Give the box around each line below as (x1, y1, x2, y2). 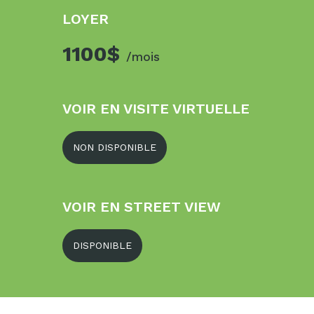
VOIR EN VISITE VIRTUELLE (62, 100, 250, 117)
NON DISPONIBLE (73, 141, 156, 153)
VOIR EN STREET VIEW (62, 198, 221, 215)
